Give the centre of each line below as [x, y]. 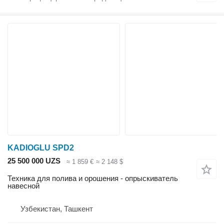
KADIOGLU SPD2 [41, 148]
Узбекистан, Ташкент [57, 209]
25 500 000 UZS [34, 161]
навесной [23, 186]
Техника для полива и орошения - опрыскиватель [93, 178]
